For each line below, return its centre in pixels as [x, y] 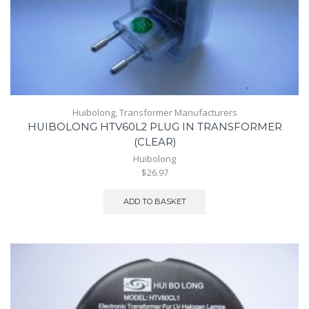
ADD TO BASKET [154, 202]
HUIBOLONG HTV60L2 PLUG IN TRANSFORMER [154, 127]
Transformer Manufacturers [178, 112]
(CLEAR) [154, 142]
